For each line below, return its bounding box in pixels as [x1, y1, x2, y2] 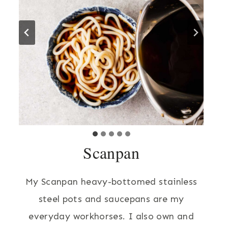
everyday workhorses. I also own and [28, 210, 194, 222]
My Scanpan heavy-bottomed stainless [25, 176, 197, 187]
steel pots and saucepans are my [38, 193, 184, 205]
